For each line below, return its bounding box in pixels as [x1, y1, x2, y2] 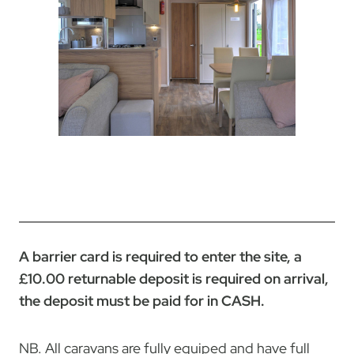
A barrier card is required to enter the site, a [19, 247, 302, 265]
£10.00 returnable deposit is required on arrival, [19, 269, 329, 288]
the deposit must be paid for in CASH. [19, 291, 265, 310]
